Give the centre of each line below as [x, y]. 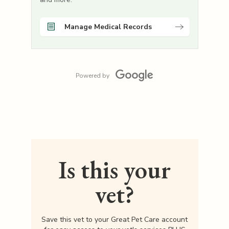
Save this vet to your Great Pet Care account [114, 220]
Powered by [93, 76]
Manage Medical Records [108, 27]
